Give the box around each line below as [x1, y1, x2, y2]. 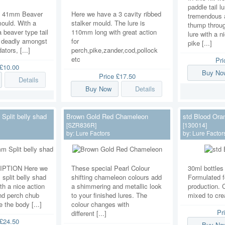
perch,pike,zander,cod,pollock [71, 45, 158, 55]
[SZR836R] [66, 120, 96, 129]
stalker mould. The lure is [71, 18, 145, 28]
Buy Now [85, 84, 111, 94]
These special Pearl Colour [71, 163, 150, 173]
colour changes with [71, 199, 129, 209]
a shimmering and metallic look [71, 181, 162, 191]
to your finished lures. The [71, 190, 147, 200]
